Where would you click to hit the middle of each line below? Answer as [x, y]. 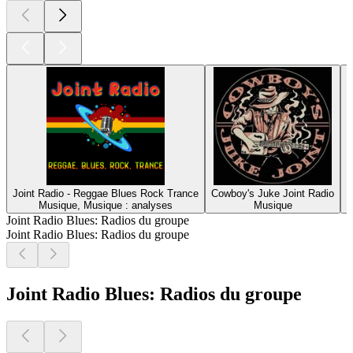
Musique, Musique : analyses [106, 205]
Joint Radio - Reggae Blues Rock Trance [106, 193]
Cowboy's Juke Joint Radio [273, 193]
